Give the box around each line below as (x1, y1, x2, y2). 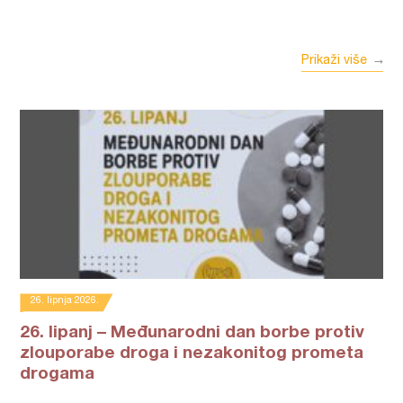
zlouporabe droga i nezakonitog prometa (20, 345, 364, 363)
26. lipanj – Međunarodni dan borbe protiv (20, 325, 365, 342)
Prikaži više (300, 55, 367, 67)
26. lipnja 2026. (31, 296, 100, 306)
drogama (20, 366, 95, 383)
